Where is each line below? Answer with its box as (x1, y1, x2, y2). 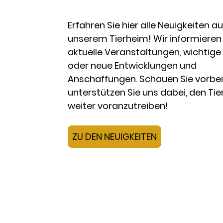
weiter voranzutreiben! (68, 99, 168, 112)
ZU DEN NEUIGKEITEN (72, 130, 157, 143)
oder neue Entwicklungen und (68, 59, 197, 72)
